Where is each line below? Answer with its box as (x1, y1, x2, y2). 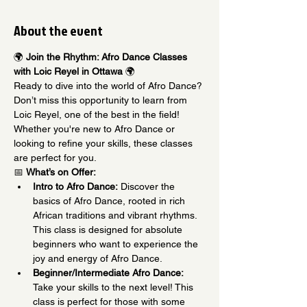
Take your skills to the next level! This (33, 281, 196, 293)
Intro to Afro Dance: (33, 180, 118, 192)
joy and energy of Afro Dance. (33, 252, 162, 264)
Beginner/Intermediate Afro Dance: (33, 267, 184, 278)
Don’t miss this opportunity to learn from (14, 94, 190, 106)
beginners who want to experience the (33, 238, 201, 249)
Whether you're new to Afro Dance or (14, 123, 177, 134)
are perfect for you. (14, 151, 97, 163)
